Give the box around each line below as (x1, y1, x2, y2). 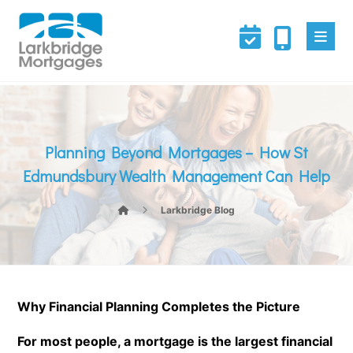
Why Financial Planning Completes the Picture (17, 299, 301, 314)
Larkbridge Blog (161, 204, 235, 216)
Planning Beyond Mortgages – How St (45, 142, 308, 162)
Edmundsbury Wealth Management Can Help (23, 165, 330, 186)
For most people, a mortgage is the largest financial (17, 333, 333, 349)
